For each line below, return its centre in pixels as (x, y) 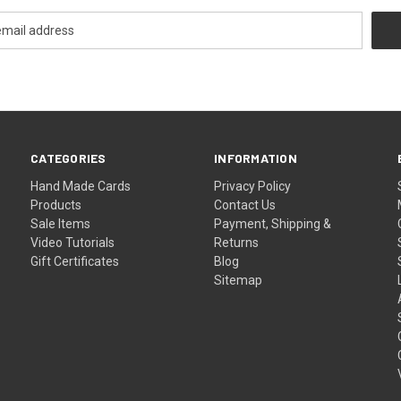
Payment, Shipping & (273, 223)
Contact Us (245, 205)
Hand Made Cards (81, 186)
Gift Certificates (75, 261)
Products (56, 205)
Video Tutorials (73, 242)
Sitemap (239, 280)
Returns (237, 242)
